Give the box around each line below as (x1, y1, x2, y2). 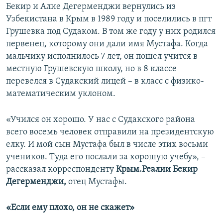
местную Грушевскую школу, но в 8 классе (6, 64, 177, 74)
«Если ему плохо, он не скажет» (6, 203, 134, 213)
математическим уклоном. (6, 89, 115, 99)
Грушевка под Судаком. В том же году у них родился (6, 27, 216, 37)
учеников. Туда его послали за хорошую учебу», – (6, 152, 206, 162)
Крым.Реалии (116, 165, 171, 175)
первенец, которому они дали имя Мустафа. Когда (6, 39, 208, 49)
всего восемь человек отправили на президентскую (6, 127, 214, 137)
